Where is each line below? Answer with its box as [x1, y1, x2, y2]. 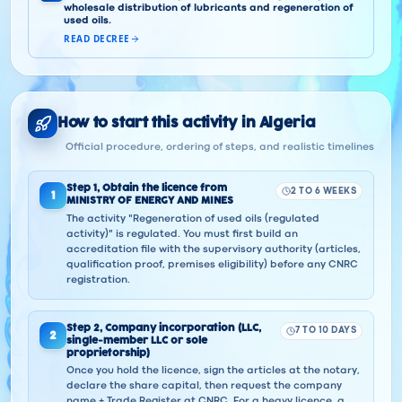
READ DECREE [64, 32, 130, 45]
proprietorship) [66, 347, 150, 358]
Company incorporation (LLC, [105, 322, 261, 333]
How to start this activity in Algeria [57, 117, 316, 130]
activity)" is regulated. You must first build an [66, 230, 298, 239]
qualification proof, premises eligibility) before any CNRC [66, 260, 358, 269]
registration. [66, 275, 130, 284]
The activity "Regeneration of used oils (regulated [66, 214, 319, 223]
